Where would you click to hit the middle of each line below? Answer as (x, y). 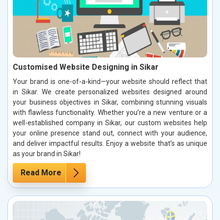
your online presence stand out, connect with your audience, (110, 133)
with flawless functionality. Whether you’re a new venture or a (110, 113)
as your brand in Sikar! (47, 154)
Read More (41, 173)
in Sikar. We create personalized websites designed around (110, 92)
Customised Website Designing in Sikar (86, 67)
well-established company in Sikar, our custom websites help (110, 123)
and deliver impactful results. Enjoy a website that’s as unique (110, 144)
